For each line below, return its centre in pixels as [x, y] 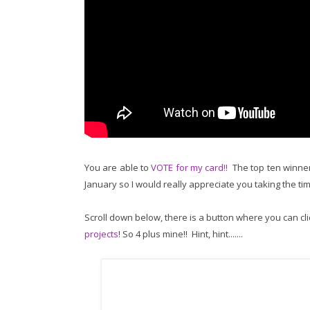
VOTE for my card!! [190, 168]
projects [101, 234]
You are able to [118, 168]
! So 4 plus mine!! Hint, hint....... [181, 234]
